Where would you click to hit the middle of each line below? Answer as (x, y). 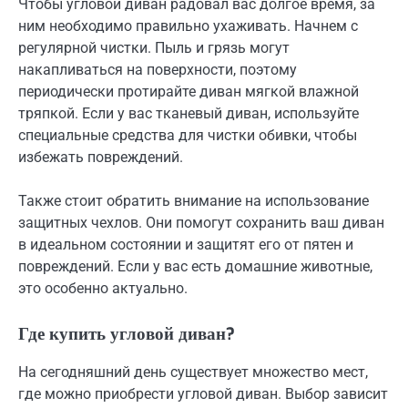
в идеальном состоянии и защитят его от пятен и (186, 245)
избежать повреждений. (101, 157)
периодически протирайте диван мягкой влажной (189, 91)
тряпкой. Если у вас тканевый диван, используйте (189, 113)
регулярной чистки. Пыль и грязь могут (154, 47)
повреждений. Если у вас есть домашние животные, (195, 266)
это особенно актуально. (103, 288)
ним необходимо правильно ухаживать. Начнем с (188, 25)
